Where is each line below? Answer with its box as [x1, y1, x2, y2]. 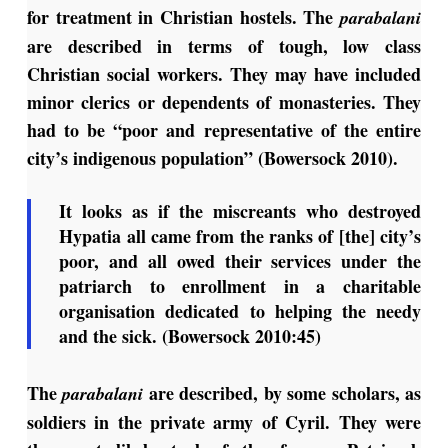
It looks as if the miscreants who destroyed [59, 198, 422, 225]
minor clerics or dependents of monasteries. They [26, 89, 422, 116]
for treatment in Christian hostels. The [26, 4, 341, 31]
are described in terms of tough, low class [26, 33, 422, 60]
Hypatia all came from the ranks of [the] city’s [59, 223, 422, 250]
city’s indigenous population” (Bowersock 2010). [26, 145, 404, 172]
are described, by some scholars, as [143, 380, 422, 407]
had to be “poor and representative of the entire [26, 117, 422, 144]
